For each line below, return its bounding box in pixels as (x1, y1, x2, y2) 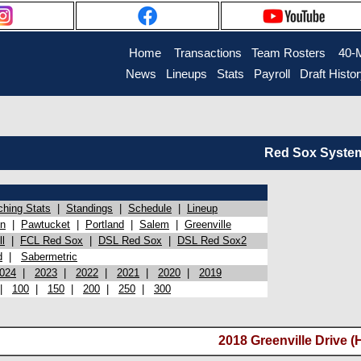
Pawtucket (21, 218, 70, 230)
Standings (66, 202, 113, 214)
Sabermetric (21, 251, 77, 263)
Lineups (165, 68, 207, 81)
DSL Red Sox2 (177, 234, 247, 247)
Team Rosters (251, 47, 326, 60)
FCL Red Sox (20, 234, 83, 247)
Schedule (128, 202, 172, 214)
